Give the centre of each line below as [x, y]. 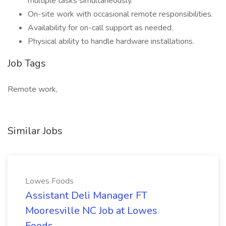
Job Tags [27, 63]
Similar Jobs [35, 131]
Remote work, [33, 89]
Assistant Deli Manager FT [86, 195]
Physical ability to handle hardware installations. [111, 41]
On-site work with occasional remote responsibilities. [120, 14]
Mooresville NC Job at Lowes [91, 211]
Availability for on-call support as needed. [100, 28]
